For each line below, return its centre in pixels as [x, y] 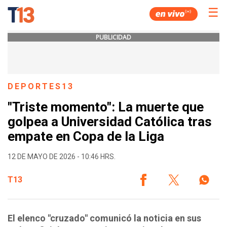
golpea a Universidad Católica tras [110, 122]
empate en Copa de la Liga [86, 137]
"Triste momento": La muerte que [106, 107]
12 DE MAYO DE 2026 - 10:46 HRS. [62, 156]
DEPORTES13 [41, 86]
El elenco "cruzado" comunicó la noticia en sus [104, 218]
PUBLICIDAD [113, 37]
